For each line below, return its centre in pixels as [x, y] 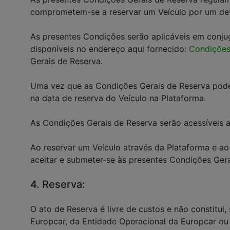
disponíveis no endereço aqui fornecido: [110, 49]
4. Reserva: [58, 184]
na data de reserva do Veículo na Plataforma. [118, 98]
